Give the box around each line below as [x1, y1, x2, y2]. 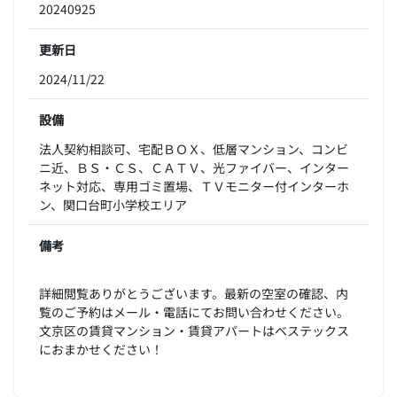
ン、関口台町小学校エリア [39, 194, 187, 214]
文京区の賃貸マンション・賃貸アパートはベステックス [39, 320, 349, 339]
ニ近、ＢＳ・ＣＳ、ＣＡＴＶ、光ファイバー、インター [39, 157, 349, 176]
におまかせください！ [39, 339, 163, 358]
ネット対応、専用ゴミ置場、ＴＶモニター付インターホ [39, 175, 349, 195]
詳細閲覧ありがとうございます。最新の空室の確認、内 [39, 283, 348, 302]
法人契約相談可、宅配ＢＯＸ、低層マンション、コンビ [39, 138, 348, 158]
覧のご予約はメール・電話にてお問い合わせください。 [39, 301, 349, 321]
